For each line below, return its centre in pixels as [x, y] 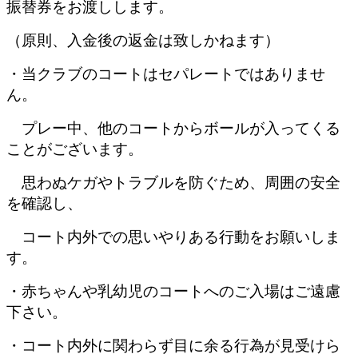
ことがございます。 [75, 149]
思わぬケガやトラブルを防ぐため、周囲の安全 [181, 182]
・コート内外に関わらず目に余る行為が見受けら [173, 345]
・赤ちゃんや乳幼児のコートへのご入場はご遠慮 [173, 291]
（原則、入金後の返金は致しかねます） [143, 40]
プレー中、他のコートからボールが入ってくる [173, 128]
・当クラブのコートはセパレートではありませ [166, 74]
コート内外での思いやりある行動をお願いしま [173, 237]
